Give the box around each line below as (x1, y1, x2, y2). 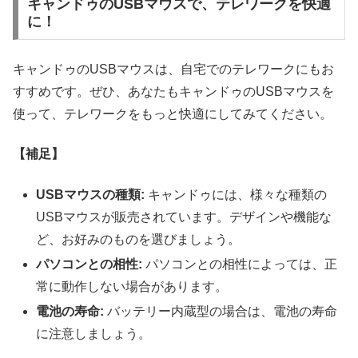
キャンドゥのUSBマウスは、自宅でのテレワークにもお (13, 62, 334, 76)
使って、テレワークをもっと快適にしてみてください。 (13, 106, 332, 121)
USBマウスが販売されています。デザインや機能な (36, 209, 332, 224)
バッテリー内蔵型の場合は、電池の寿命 (104, 304, 338, 318)
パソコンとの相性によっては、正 (142, 257, 338, 271)
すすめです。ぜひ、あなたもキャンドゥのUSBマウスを (13, 84, 334, 98)
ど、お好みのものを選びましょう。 (36, 232, 241, 246)
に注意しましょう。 (36, 326, 152, 340)
